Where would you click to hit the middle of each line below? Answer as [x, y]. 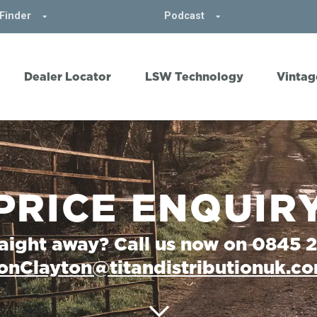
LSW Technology [194, 76]
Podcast [185, 16]
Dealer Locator [68, 76]
